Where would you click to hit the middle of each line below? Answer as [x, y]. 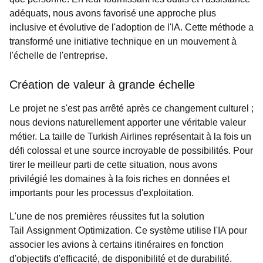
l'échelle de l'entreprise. [58, 55]
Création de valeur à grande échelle [102, 85]
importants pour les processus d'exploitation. [102, 193]
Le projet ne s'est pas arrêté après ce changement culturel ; [131, 108]
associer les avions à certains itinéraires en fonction [117, 245]
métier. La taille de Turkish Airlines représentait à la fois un [130, 136]
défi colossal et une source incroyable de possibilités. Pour [131, 151]
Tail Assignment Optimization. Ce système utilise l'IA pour [128, 230]
